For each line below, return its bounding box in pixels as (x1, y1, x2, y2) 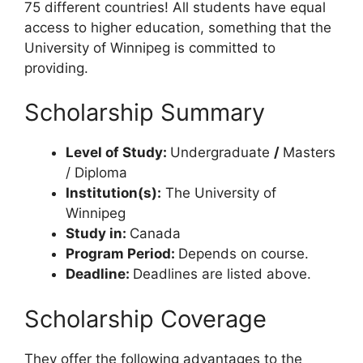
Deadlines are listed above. (133, 266, 311, 283)
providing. (24, 59, 88, 76)
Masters (283, 144, 335, 161)
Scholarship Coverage (24, 304, 267, 333)
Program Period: (66, 246, 178, 263)
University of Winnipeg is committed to (24, 39, 275, 56)
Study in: (66, 225, 130, 242)
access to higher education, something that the (24, 19, 331, 36)
